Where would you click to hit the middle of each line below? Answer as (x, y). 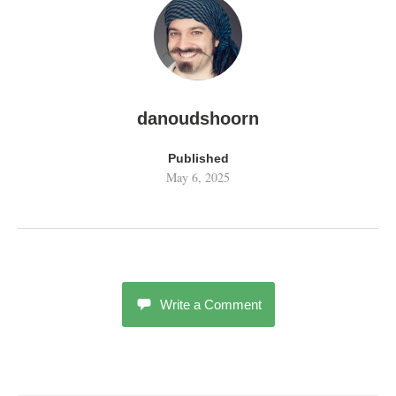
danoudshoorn (198, 119)
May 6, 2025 (198, 178)
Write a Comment (210, 305)
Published (198, 159)
